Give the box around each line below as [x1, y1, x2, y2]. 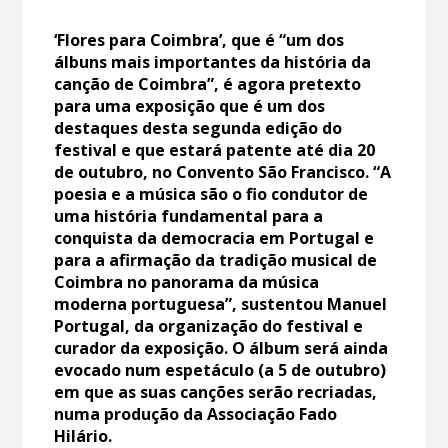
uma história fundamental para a [54, 204, 324, 227]
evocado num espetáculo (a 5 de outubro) [54, 358, 387, 381]
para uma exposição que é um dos [54, 94, 326, 117]
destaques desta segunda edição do [54, 116, 343, 139]
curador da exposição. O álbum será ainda [54, 336, 389, 359]
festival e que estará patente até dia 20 [54, 138, 376, 161]
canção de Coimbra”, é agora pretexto [54, 72, 362, 95]
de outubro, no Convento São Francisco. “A [54, 160, 392, 183]
